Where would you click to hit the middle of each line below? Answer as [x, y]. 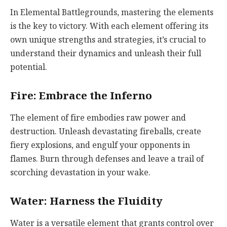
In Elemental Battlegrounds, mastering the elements [112, 12]
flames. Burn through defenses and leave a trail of [107, 159]
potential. [29, 67]
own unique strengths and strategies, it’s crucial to [108, 40]
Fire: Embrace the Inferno [81, 96]
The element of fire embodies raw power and [98, 118]
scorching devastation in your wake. [80, 173]
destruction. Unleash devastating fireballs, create [106, 131]
